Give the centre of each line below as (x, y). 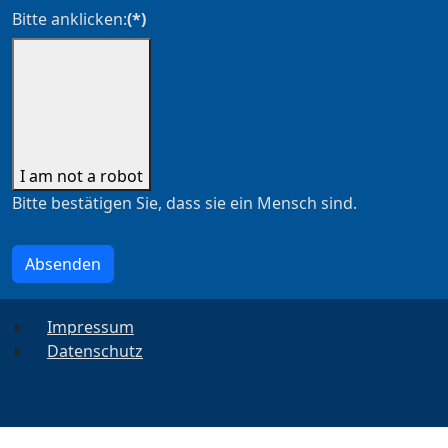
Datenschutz (95, 351)
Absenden (63, 264)
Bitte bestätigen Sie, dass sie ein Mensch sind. (184, 203)
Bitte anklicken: (69, 19)
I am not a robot (81, 176)
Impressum (90, 327)
